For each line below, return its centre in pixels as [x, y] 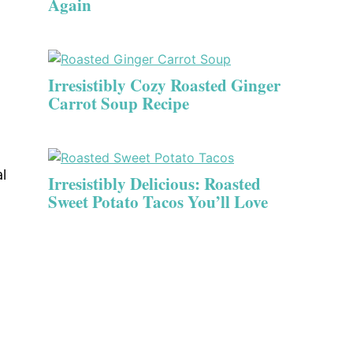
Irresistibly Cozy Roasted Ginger [164, 85]
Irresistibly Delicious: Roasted [154, 184]
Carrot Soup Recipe [119, 103]
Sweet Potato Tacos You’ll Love [158, 202]
